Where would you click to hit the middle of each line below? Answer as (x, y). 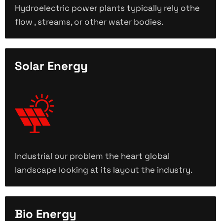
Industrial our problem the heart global (92, 156)
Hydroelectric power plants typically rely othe (107, 8)
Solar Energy (51, 66)
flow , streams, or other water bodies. (89, 22)
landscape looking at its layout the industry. (104, 170)
